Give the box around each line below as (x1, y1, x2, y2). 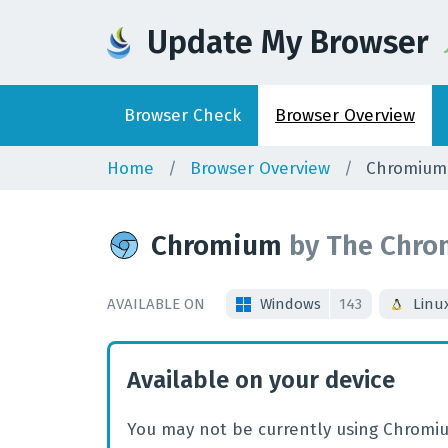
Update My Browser (147, 23, 430, 61)
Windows (259, 295, 321, 314)
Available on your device (127, 365, 395, 394)
